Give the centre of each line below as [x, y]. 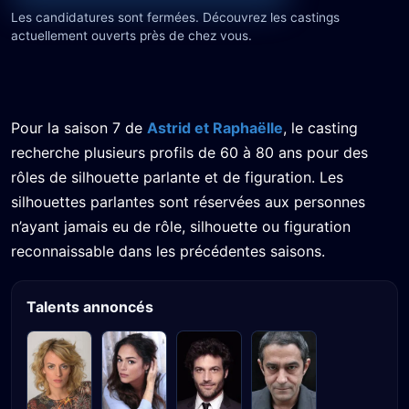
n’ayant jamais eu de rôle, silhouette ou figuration [181, 226]
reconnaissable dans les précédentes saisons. [168, 251]
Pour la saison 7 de [79, 128]
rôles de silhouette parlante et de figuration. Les [177, 177]
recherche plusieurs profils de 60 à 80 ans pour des [189, 152]
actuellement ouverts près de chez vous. [131, 36]
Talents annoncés [90, 307]
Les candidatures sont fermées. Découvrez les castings [175, 17]
